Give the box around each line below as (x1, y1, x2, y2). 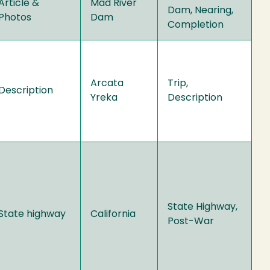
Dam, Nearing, (168, 5, 233, 16)
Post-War (168, 216, 214, 227)
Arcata (90, 78, 124, 89)
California (90, 209, 136, 219)
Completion (168, 20, 224, 30)
